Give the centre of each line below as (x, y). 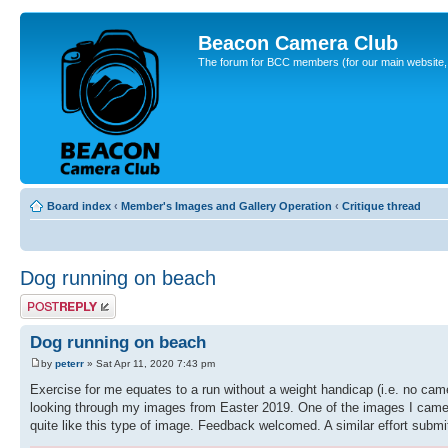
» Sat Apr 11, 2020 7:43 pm (149, 364)
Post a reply (49, 300)
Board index (79, 206)
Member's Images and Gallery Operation (226, 206)
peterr (69, 364)
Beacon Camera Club (298, 43)
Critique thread (381, 206)
